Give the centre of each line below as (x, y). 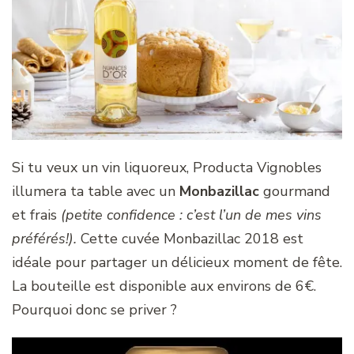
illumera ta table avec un (96, 192)
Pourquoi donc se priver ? (94, 310)
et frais (36, 215)
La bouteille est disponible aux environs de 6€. (164, 286)
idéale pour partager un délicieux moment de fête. (177, 263)
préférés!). (44, 239)
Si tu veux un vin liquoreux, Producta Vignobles (167, 168)
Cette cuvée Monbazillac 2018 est (190, 239)
